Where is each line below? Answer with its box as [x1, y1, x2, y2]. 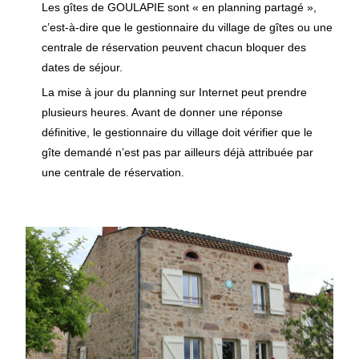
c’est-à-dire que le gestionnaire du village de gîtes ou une [42, 21, 333, 34]
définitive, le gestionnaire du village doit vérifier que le [42, 126, 313, 139]
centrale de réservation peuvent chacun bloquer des [42, 41, 307, 54]
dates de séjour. [42, 61, 123, 74]
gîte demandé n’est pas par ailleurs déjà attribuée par [42, 146, 314, 159]
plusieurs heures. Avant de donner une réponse [42, 106, 284, 119]
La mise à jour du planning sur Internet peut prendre [42, 86, 308, 99]
